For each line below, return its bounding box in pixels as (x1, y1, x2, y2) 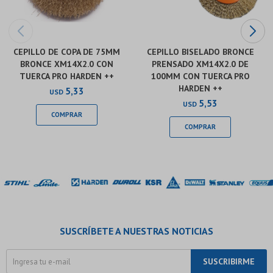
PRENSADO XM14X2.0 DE (152, 58, 249, 69)
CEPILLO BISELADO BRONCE (146, 46, 254, 57)
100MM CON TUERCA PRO (151, 71, 250, 82)
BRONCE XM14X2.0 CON (20, 58, 113, 69)
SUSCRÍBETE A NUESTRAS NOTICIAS (60, 225, 213, 237)
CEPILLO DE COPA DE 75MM (13, 46, 120, 57)
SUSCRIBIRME (203, 256, 255, 267)
